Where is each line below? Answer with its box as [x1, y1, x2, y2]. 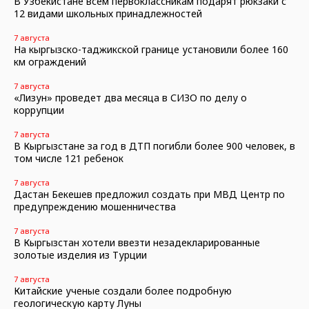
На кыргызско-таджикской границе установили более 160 [14, 43, 288, 56]
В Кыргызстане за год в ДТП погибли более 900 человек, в [14, 139, 295, 152]
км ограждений [14, 55, 86, 68]
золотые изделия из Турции [14, 248, 147, 261]
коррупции [14, 103, 64, 117]
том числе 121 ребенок [14, 152, 123, 165]
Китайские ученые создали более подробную [14, 284, 232, 297]
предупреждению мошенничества [14, 200, 176, 213]
